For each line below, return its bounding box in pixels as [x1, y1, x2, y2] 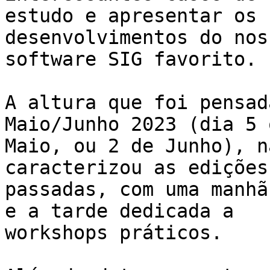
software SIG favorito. [5, 48, 257, 71]
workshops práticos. [5, 222, 222, 244]
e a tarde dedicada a [5, 200, 234, 222]
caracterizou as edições [5, 157, 268, 179]
